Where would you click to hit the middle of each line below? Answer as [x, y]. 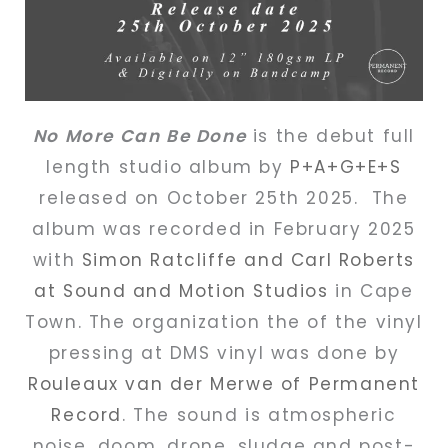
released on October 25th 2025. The [224, 197]
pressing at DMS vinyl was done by [224, 352]
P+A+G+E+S [346, 166]
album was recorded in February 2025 [224, 228]
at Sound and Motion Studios [181, 290]
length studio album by [168, 166]
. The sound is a [202, 414]
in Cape [371, 290]
